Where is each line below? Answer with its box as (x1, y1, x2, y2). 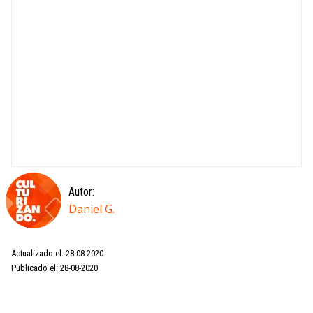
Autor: (68, 185, 94, 198)
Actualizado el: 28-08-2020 (11, 248, 103, 259)
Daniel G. (68, 201, 115, 217)
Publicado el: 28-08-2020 (11, 263, 98, 273)
